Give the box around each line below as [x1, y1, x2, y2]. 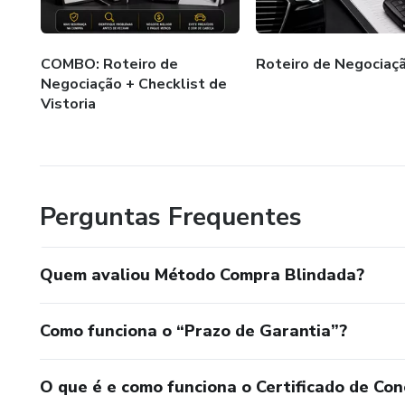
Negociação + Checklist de [41, 73, 227, 94]
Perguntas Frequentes [40, 199, 302, 234]
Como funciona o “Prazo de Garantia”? [40, 319, 347, 342]
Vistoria [41, 93, 96, 114]
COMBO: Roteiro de [41, 53, 178, 74]
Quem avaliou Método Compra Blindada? [40, 263, 364, 286]
